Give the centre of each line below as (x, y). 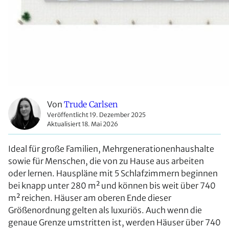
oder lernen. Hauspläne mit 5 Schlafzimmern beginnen (113, 174)
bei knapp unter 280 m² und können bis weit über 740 (112, 186)
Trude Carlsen (91, 105)
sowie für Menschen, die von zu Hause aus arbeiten (106, 161)
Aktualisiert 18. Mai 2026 (83, 124)
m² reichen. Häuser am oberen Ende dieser (90, 198)
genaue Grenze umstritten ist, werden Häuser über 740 (114, 223)
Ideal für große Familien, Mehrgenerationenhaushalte (111, 149)
